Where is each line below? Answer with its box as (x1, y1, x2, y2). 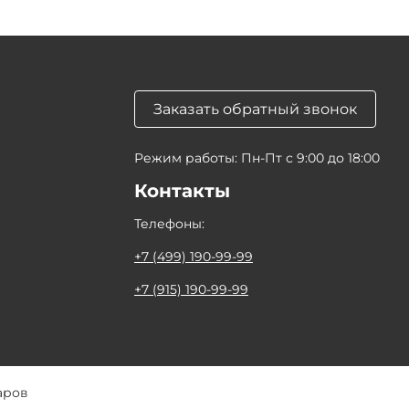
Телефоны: (134, 215, 204, 232)
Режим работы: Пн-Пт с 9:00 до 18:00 (134, 150, 380, 166)
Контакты (134, 180, 230, 202)
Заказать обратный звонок (153, 100, 357, 118)
